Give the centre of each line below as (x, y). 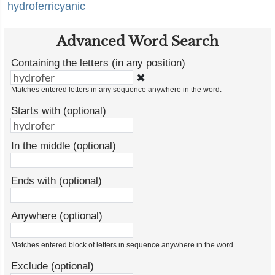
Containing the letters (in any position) (98, 63)
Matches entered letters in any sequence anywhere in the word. (116, 90)
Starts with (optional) (59, 111)
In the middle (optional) (64, 146)
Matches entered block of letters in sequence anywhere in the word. (123, 245)
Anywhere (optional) (57, 216)
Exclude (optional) (52, 266)
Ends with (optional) (56, 181)
